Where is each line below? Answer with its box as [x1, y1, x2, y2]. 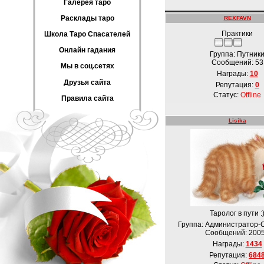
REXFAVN [223, 15, 251, 21]
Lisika [228, 117, 246, 124]
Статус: [213, 91, 240, 99]
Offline [240, 91, 261, 99]
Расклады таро [60, 14, 114, 22]
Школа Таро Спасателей [44, 29, 130, 38]
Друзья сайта [64, 78, 111, 87]
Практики [222, 29, 253, 38]
